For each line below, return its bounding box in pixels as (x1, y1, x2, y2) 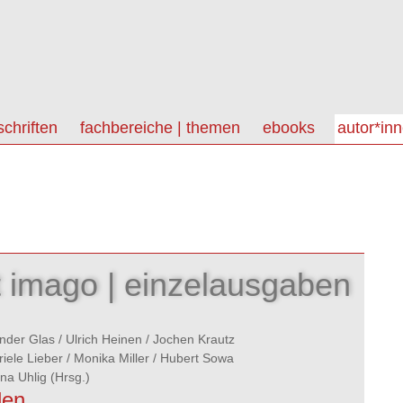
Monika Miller (74, 351, 149, 365)
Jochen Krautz (153, 332, 235, 346)
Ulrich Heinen (66, 332, 142, 346)
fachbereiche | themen (80, 119, 240, 137)
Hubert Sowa (160, 351, 234, 365)
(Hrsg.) (47, 370, 90, 384)
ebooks (263, 119, 315, 137)
